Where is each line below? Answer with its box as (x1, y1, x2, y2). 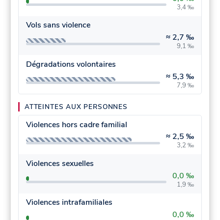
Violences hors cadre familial (26, 119, 127, 130)
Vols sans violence (26, 20, 90, 31)
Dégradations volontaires (26, 58, 116, 70)
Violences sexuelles (26, 158, 94, 169)
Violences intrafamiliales (26, 197, 112, 208)
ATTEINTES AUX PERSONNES (25, 102, 128, 112)
